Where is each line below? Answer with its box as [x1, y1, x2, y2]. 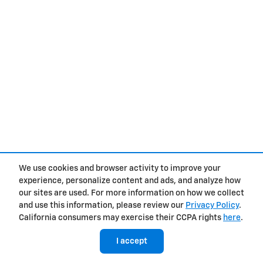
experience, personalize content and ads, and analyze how [19, 177, 241, 186]
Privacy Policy [186, 201, 239, 210]
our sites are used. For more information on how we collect [19, 189, 244, 198]
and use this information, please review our [19, 201, 186, 210]
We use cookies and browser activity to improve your [19, 164, 221, 173]
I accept [116, 237, 147, 245]
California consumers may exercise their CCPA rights [19, 214, 223, 222]
